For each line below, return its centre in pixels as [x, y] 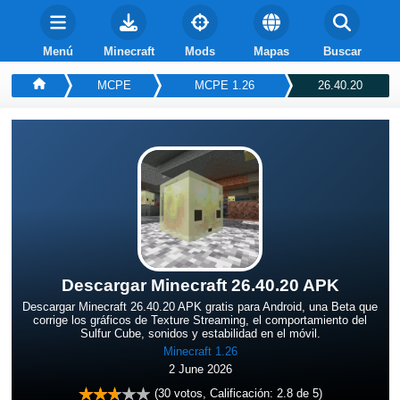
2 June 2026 [200, 369]
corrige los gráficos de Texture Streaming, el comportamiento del [200, 320]
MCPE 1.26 [224, 85]
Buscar [342, 51]
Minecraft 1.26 [200, 351]
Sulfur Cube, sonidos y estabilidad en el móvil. [200, 333]
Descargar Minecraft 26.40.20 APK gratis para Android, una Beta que [200, 306]
